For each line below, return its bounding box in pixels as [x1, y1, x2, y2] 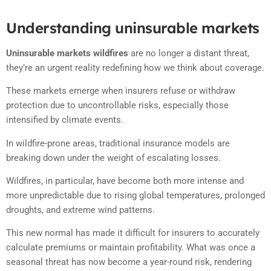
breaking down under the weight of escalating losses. [6, 152, 221, 163]
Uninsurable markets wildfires [6, 47, 128, 59]
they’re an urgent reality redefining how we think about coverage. [6, 62, 264, 73]
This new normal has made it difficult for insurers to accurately [6, 227, 260, 239]
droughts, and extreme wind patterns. [6, 204, 155, 215]
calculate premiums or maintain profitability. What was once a [6, 242, 255, 253]
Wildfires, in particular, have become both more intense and [6, 175, 244, 186]
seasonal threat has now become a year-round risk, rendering [6, 256, 252, 268]
